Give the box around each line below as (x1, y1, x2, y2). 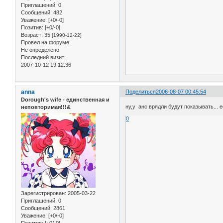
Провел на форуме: (21, 39, 71, 46)
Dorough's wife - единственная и (21, 97, 110, 103)
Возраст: (21, 32, 43, 38)
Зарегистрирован (21, 190, 65, 197)
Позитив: (21, 24, 43, 31)
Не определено (21, 47, 59, 53)
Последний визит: (21, 54, 66, 61)
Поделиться (125, 89, 156, 95)
